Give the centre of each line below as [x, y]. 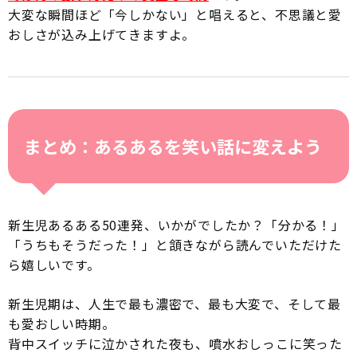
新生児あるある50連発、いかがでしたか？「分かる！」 [177, 224]
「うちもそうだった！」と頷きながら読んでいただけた [175, 244]
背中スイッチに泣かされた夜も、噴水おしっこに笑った [175, 343]
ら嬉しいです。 [54, 264]
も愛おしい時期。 [62, 323]
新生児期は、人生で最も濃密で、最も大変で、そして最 [175, 303]
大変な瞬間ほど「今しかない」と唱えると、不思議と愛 [175, 14]
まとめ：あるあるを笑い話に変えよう [173, 145]
